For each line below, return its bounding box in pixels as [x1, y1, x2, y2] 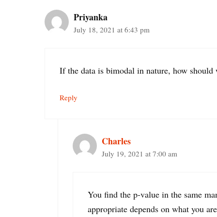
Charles [102, 135, 131, 148]
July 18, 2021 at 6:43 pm [74, 25, 150, 35]
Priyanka [74, 11, 108, 24]
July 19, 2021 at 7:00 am [102, 149, 177, 159]
